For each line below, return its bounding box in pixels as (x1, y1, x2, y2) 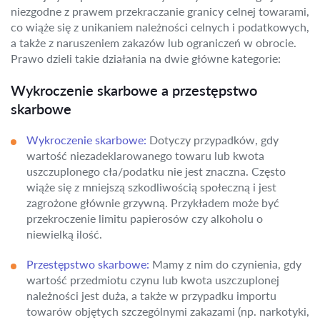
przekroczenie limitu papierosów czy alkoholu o (26, 211, 263, 225)
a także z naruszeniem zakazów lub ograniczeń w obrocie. (11, 36, 296, 49)
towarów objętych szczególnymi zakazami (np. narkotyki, (26, 304, 309, 318)
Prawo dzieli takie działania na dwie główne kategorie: (11, 51, 281, 65)
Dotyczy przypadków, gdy (146, 133, 279, 146)
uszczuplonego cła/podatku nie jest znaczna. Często (26, 164, 286, 178)
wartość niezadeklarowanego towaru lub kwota (26, 149, 264, 162)
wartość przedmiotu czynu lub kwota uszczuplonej (26, 273, 279, 286)
